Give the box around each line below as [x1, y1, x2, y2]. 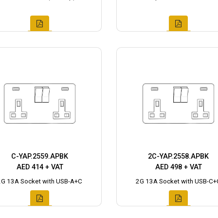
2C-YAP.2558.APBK [148, 152, 209, 161]
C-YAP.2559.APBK [11, 152, 68, 161]
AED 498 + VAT [155, 163, 202, 172]
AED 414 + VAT [16, 163, 63, 172]
